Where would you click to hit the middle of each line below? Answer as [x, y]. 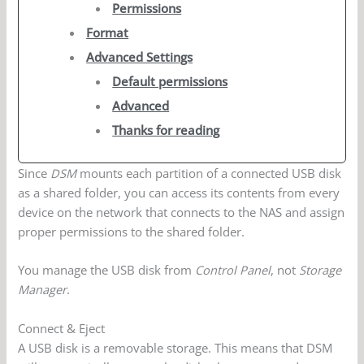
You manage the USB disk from [107, 270]
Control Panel [233, 270]
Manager [43, 290]
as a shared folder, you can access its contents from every [179, 193]
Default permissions [170, 82]
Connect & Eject [62, 328]
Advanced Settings [140, 57]
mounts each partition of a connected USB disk [209, 173]
